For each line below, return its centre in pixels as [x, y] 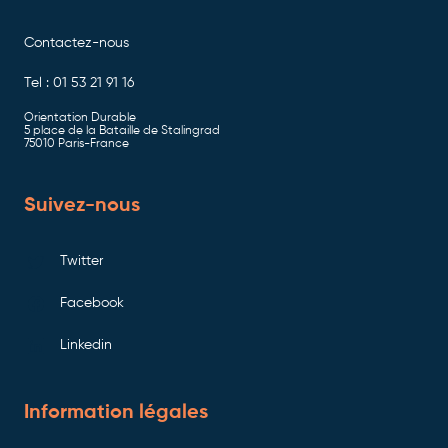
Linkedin [86, 344]
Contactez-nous [76, 42]
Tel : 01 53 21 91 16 [79, 82]
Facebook [92, 302]
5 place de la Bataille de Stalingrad [122, 130]
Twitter [81, 260]
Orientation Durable [80, 117]
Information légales [116, 412]
